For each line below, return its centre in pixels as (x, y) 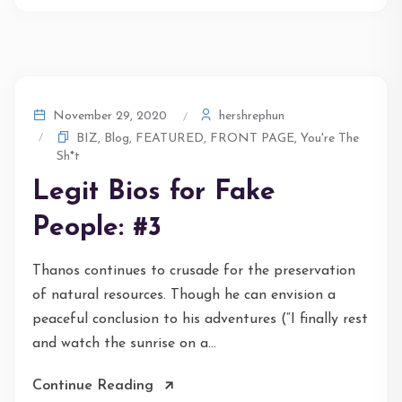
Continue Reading (93, 386)
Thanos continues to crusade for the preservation (194, 271)
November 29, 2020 (108, 116)
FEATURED (170, 139)
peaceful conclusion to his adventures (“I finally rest (200, 319)
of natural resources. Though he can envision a (184, 295)
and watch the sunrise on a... (124, 344)
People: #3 (97, 228)
